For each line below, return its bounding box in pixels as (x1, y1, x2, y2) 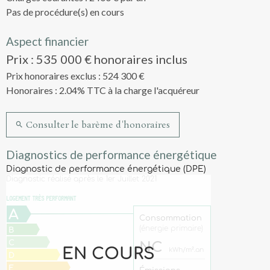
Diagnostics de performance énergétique (6, 147, 217, 162)
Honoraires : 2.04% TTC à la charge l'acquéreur (6, 84, 199, 96)
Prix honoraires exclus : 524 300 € (6, 70, 145, 82)
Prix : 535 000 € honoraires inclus (6, 52, 187, 67)
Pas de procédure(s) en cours (6, 6, 124, 18)
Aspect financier (6, 34, 89, 49)
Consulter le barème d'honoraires (24, 119, 171, 131)
